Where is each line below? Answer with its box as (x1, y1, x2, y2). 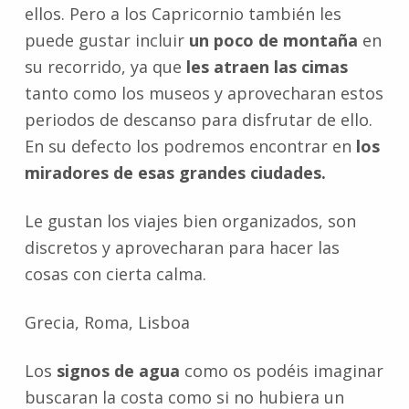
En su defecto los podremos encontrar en (24, 135, 356, 158)
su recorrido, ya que (24, 56, 186, 79)
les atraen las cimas (185, 56, 348, 79)
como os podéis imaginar (179, 360, 383, 383)
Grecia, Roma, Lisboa (24, 311, 190, 334)
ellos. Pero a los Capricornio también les (24, 3, 341, 26)
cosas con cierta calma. (24, 263, 206, 286)
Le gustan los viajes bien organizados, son (24, 210, 356, 233)
